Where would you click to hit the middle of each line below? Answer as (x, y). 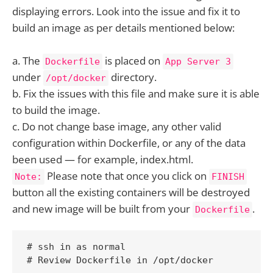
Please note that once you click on (127, 176)
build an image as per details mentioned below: (123, 28)
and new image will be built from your (102, 209)
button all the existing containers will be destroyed (131, 193)
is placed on (133, 61)
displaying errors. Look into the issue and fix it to (126, 11)
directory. (133, 77)
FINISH (228, 177)
